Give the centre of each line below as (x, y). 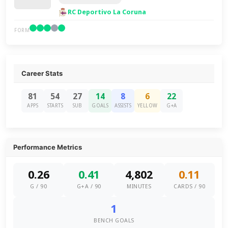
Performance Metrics (48, 147)
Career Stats (42, 73)
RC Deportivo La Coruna (107, 12)
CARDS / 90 (190, 187)
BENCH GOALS (114, 221)
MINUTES (139, 187)
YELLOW (148, 106)
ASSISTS (123, 106)
